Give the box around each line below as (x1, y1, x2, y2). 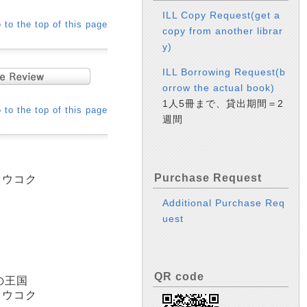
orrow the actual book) (162, 82, 275, 94)
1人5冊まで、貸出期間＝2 (162, 98, 284, 110)
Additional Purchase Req (162, 197, 286, 208)
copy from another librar (162, 25, 284, 36)
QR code (154, 270, 204, 282)
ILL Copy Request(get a (162, 9, 281, 21)
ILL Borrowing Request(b (162, 66, 286, 78)
